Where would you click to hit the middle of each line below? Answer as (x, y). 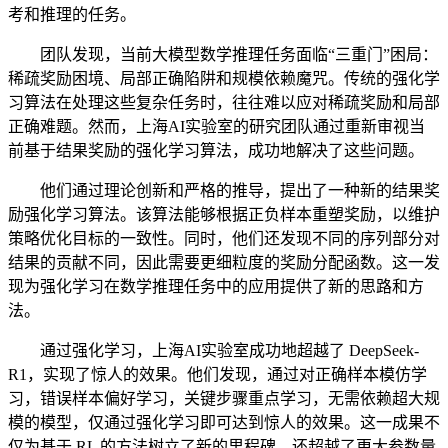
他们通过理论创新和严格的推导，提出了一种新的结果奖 (224, 191)
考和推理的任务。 (72, 15)
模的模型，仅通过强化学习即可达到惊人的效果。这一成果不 (224, 423)
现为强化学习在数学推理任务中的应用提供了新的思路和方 (216, 287)
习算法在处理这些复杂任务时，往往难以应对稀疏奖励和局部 (224, 103)
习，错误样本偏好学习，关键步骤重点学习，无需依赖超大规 (224, 399)
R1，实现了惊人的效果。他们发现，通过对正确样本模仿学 (217, 375)
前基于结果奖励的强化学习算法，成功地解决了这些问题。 (216, 151)
